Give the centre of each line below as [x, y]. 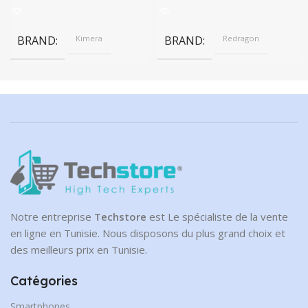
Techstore [120, 216]
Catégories [44, 280]
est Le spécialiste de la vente [217, 216]
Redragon [241, 38]
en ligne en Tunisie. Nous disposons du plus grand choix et [148, 233]
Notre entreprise [52, 216]
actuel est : [281, 9]
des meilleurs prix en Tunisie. [79, 249]
